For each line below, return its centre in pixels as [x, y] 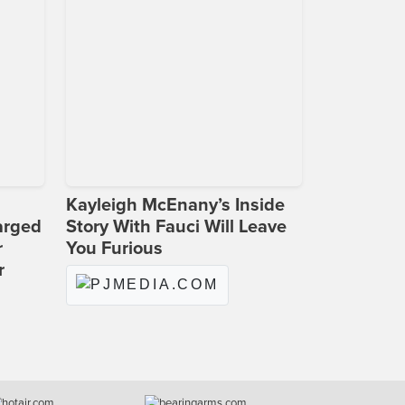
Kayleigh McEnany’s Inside [175, 206]
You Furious [114, 249]
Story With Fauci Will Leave [176, 227]
